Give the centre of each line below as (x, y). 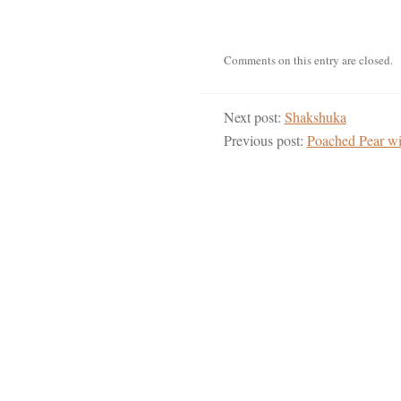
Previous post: (265, 140)
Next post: (254, 117)
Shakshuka (315, 117)
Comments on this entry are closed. (308, 60)
